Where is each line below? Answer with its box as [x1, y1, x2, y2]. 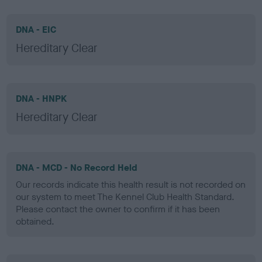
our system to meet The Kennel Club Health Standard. [16, 190, 235, 203]
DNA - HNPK [16, 92, 67, 105]
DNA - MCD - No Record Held [16, 161, 138, 174]
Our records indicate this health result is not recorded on [16, 178, 246, 191]
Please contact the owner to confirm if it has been [16, 202, 220, 215]
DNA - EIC [16, 23, 57, 36]
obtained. [16, 215, 55, 227]
